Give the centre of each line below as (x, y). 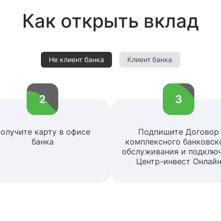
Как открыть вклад (110, 21)
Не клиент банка (79, 59)
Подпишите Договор (179, 132)
